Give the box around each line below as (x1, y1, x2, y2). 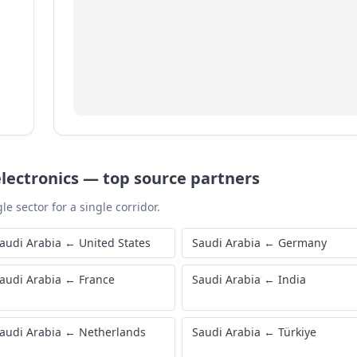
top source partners (103, 167, 260, 189)
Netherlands (79, 324, 146, 339)
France (79, 272, 115, 287)
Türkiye (278, 324, 316, 339)
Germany (278, 235, 327, 250)
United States (79, 235, 151, 250)
